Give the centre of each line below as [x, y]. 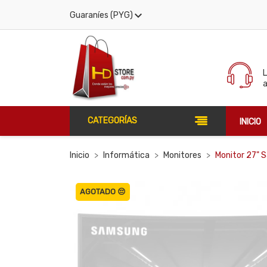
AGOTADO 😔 [103, 192]
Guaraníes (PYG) [101, 15]
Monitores [182, 155]
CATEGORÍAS [112, 121]
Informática [126, 155]
